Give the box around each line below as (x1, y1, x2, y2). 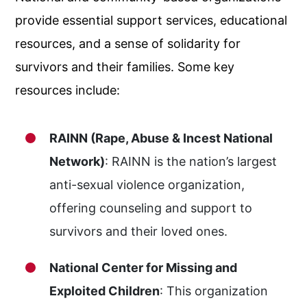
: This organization (160, 284, 269, 298)
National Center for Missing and (49, 260, 238, 275)
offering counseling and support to (49, 201, 253, 215)
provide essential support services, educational (15, 13, 288, 27)
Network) (49, 154, 106, 169)
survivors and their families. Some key (15, 60, 235, 74)
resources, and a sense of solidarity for (15, 36, 241, 51)
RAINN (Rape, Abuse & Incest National (49, 131, 273, 145)
